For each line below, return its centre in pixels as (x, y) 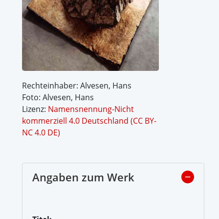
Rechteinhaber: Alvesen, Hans (77, 85)
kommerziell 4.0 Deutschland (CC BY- (89, 120)
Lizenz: (35, 109)
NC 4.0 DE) (41, 132)
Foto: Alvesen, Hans (58, 97)
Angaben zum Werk (83, 177)
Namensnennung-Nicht (91, 109)
